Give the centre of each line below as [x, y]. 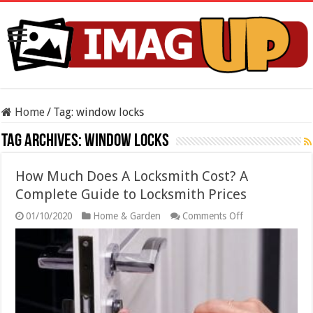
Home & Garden [127, 216]
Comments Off [213, 216]
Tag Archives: [43, 141]
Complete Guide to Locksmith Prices [131, 194]
